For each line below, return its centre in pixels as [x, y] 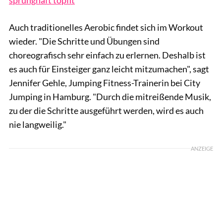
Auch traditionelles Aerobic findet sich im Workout [106, 27]
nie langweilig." [38, 124]
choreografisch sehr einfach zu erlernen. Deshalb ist [107, 55]
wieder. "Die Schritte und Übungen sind [84, 41]
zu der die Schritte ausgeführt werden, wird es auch [106, 110]
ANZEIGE [202, 148]
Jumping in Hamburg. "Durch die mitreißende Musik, [110, 96]
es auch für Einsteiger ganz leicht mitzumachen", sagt [109, 69]
